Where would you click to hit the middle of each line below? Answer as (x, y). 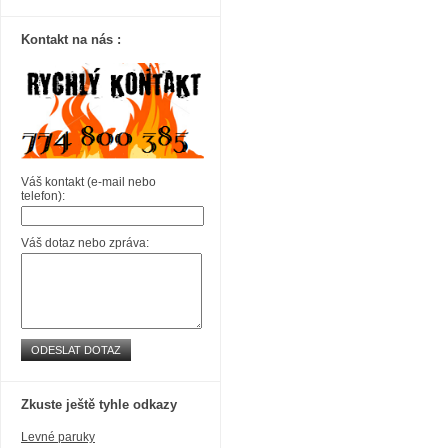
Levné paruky (58, 437)
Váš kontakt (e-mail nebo (88, 182)
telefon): (43, 196)
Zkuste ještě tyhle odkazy (99, 404)
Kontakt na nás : (71, 39)
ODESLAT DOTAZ (76, 350)
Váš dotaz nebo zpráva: (85, 243)
